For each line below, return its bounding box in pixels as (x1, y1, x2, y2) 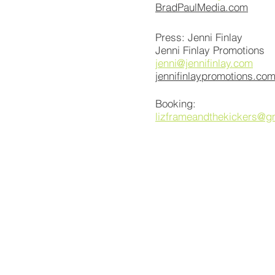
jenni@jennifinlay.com (155, 56, 253, 69)
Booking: (155, 97, 199, 110)
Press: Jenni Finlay (155, 31, 242, 44)
